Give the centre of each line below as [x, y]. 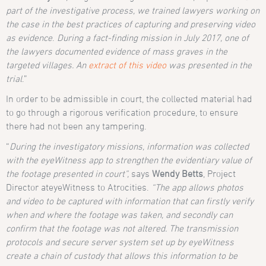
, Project [220, 174]
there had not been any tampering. [77, 126]
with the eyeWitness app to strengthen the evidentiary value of [129, 160]
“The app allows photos [198, 187]
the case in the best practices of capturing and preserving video [131, 24]
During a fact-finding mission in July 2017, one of [153, 38]
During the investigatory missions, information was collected [129, 146]
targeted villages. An [47, 65]
